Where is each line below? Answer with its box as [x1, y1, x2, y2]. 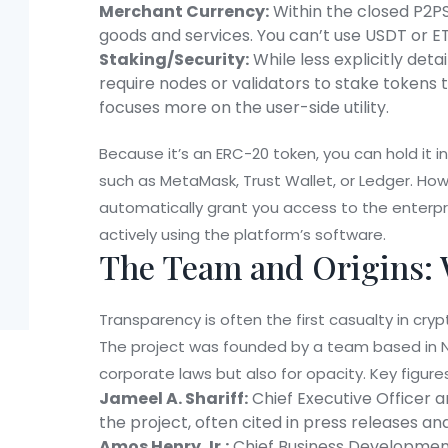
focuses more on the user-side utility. [99, 96, 389, 120]
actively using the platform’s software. [99, 224, 386, 246]
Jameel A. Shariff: [99, 387, 248, 411]
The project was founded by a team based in [99, 336, 441, 358]
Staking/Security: [99, 48, 249, 72]
